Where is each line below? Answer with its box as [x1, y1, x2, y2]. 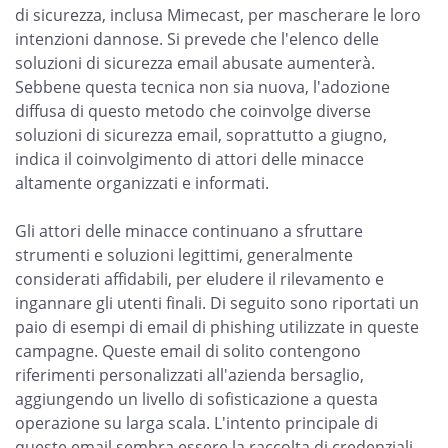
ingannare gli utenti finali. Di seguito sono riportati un [15, 292, 419, 314]
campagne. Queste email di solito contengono [15, 340, 361, 362]
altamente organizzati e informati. [15, 172, 269, 194]
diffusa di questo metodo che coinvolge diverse [15, 100, 371, 122]
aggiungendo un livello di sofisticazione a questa [15, 388, 378, 410]
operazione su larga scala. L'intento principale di [15, 412, 378, 434]
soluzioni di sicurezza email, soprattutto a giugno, [15, 124, 387, 146]
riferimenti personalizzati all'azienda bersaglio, [15, 364, 364, 386]
